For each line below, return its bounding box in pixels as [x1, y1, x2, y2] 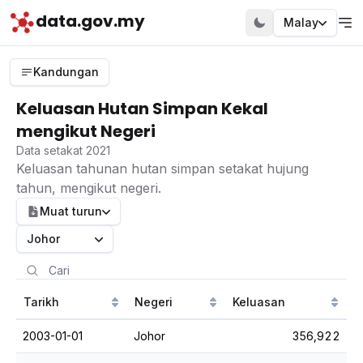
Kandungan [33, 65, 99, 79]
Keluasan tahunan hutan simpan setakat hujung [16, 160, 309, 177]
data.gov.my [36, 10, 145, 32]
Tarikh [23, 295, 59, 309]
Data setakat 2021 [16, 143, 110, 157]
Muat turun [40, 204, 102, 218]
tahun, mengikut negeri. [16, 180, 161, 196]
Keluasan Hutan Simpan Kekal [16, 97, 268, 120]
